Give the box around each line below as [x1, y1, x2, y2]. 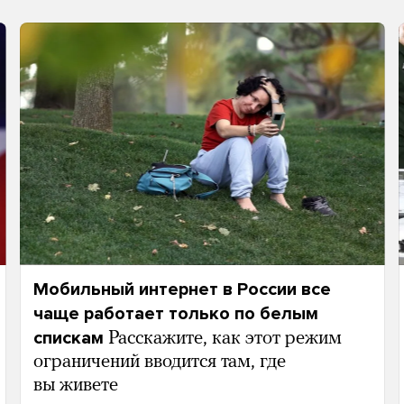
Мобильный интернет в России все [32, 279, 331, 301]
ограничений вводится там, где [32, 353, 286, 372]
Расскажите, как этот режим [107, 329, 342, 349]
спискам [32, 327, 104, 350]
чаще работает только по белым [32, 303, 318, 326]
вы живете [32, 376, 118, 396]
